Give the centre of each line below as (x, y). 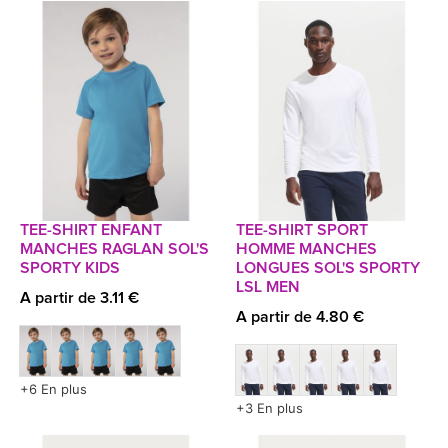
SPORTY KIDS (70, 268)
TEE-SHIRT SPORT (302, 230)
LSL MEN (268, 287)
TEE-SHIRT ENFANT (91, 230)
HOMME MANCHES (306, 249)
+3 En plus (269, 408)
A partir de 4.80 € (300, 317)
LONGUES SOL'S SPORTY (328, 268)
